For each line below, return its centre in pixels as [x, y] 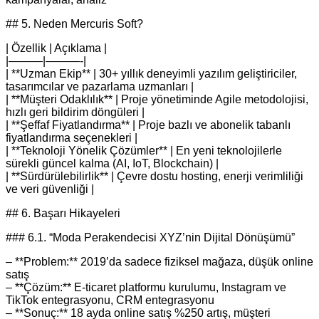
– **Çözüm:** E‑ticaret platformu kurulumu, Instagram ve [146, 288]
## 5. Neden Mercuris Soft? [74, 24]
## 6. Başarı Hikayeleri [63, 214]
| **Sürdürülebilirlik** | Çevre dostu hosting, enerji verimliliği [155, 177]
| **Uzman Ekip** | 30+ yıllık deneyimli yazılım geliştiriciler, [151, 74]
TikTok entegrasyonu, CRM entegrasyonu [110, 300]
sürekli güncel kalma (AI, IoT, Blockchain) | [112, 164]
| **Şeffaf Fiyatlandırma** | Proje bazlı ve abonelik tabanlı [148, 125]
